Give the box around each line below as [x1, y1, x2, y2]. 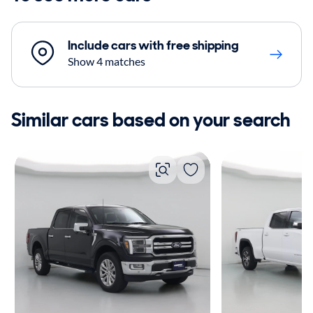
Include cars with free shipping [68, 37, 239, 54]
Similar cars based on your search [11, 108, 290, 133]
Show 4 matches [68, 54, 145, 68]
